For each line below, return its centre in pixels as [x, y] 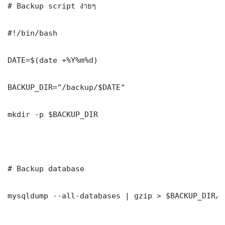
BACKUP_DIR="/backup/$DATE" [66, 87]
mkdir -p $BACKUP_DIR [53, 114]
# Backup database [46, 168]
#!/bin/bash [32, 33]
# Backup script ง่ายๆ [52, 6]
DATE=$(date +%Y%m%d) [53, 60]
